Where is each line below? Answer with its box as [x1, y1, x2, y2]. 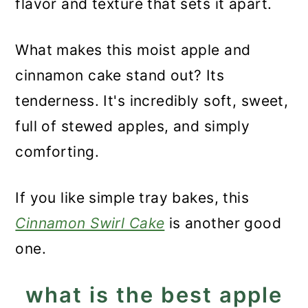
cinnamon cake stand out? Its [15, 67, 225, 84]
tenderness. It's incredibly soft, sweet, [15, 92, 289, 109]
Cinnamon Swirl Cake [15, 214, 165, 232]
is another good [164, 214, 282, 232]
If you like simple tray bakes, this [15, 189, 250, 206]
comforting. [15, 143, 100, 160]
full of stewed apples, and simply [15, 118, 250, 135]
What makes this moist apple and [15, 41, 251, 58]
